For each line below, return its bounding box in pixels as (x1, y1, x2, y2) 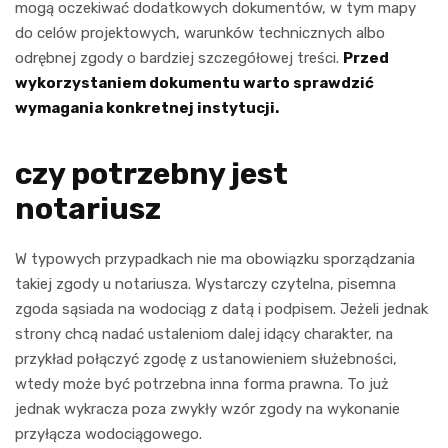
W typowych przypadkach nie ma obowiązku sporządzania (15, 249, 415, 268)
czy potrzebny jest (15, 155, 288, 192)
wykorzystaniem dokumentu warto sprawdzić (15, 73, 374, 92)
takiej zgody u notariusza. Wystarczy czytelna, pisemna (15, 274, 396, 293)
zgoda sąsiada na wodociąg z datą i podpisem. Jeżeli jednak (15, 299, 428, 318)
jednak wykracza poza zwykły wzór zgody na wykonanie (15, 399, 400, 418)
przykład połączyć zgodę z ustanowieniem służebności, (15, 349, 397, 368)
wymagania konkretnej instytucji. (15, 98, 279, 117)
